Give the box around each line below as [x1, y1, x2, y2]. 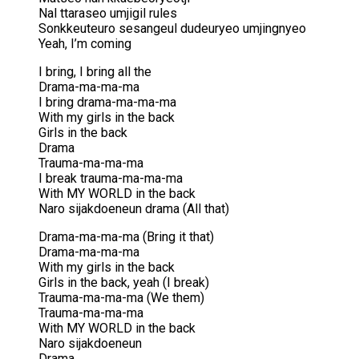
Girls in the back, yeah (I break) [38, 275, 209, 291]
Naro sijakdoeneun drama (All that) [38, 201, 229, 217]
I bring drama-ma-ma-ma [38, 95, 176, 111]
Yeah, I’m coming [38, 36, 131, 52]
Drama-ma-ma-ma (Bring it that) [38, 229, 214, 245]
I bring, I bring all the [38, 64, 151, 80]
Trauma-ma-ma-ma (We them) [38, 290, 204, 306]
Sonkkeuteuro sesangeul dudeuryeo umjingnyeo [38, 21, 306, 37]
